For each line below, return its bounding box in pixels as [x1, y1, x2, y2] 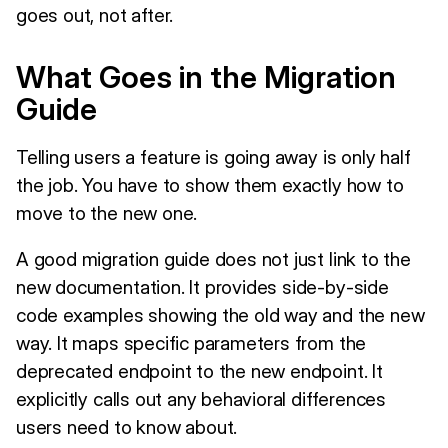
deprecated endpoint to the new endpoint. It [16, 358, 383, 383]
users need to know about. [16, 414, 238, 439]
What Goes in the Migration [16, 58, 396, 95]
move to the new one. [16, 200, 198, 225]
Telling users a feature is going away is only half [16, 144, 411, 169]
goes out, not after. [16, 2, 174, 27]
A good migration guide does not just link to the [16, 246, 411, 271]
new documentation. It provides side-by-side [16, 274, 389, 299]
